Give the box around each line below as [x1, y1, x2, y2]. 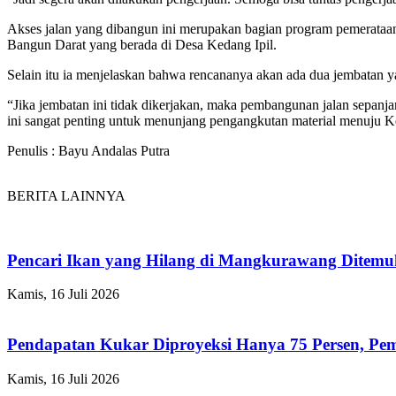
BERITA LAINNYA [7, 187, 126, 203]
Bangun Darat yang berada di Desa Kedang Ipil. [7, 36, 277, 52]
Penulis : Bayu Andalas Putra [7, 142, 170, 158]
